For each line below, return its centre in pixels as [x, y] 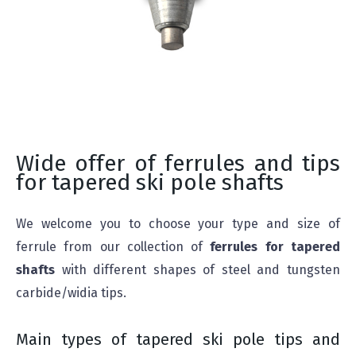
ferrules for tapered [275, 247]
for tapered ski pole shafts [150, 182]
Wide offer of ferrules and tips [178, 163]
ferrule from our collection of [113, 247]
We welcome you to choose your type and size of [178, 224]
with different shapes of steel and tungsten [197, 270]
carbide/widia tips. [71, 293]
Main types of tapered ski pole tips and [178, 339]
